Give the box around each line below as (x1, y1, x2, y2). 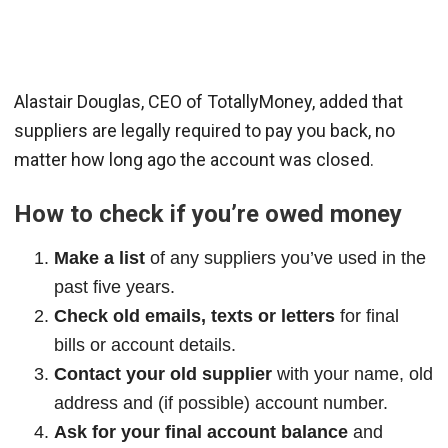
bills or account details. (54, 335, 236, 356)
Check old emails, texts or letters (54, 306, 335, 327)
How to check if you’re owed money (14, 200, 402, 229)
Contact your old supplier (54, 364, 272, 385)
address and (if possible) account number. (54, 393, 388, 414)
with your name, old (272, 364, 433, 385)
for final (335, 306, 399, 327)
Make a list (54, 248, 145, 269)
